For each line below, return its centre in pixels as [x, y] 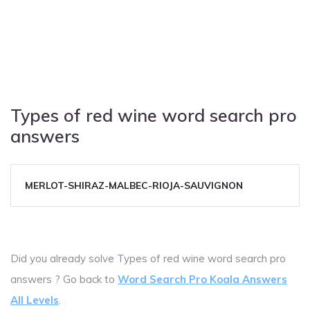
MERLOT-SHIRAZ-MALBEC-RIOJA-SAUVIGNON [134, 185]
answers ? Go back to [64, 279]
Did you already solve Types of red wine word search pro [148, 258]
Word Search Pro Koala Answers [202, 279]
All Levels [35, 300]
